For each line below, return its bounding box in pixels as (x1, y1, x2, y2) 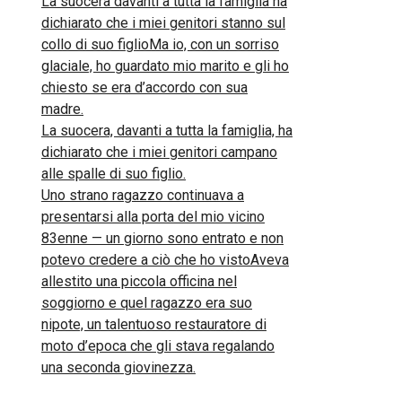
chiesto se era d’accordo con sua (41, 79, 248, 96)
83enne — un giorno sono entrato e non (41, 230, 284, 247)
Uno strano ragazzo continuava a (41, 187, 244, 204)
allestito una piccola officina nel (41, 273, 237, 290)
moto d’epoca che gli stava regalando (41, 337, 275, 354)
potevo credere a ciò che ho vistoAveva (41, 251, 289, 268)
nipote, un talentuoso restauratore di (41, 316, 267, 333)
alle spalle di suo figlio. (41, 165, 186, 182)
